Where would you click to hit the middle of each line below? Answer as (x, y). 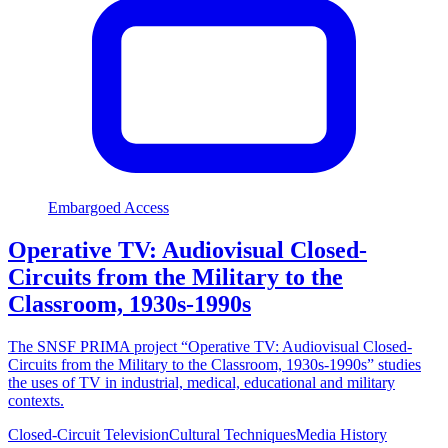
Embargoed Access (108, 207)
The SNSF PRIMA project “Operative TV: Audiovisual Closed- (210, 346)
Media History (341, 434)
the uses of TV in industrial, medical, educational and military (201, 382)
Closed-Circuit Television (88, 434)
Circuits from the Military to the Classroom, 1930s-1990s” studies (214, 364)
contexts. (36, 400)
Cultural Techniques (232, 434)
